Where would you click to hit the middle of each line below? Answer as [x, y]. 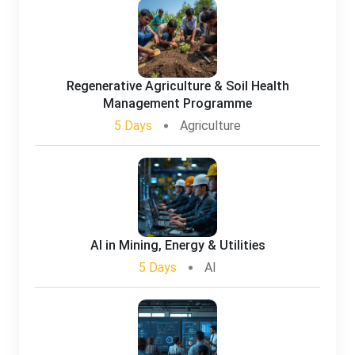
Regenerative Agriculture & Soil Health [177, 86]
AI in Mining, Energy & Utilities [177, 245]
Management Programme [177, 103]
